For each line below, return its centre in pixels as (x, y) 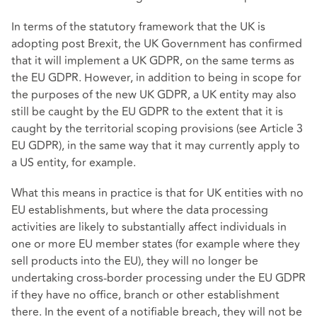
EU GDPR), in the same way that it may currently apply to (156, 145)
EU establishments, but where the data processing (140, 211)
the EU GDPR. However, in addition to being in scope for (156, 77)
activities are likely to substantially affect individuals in (149, 227)
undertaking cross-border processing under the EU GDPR (158, 278)
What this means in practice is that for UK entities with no (157, 194)
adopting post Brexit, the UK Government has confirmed (157, 44)
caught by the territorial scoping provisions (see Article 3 (157, 128)
